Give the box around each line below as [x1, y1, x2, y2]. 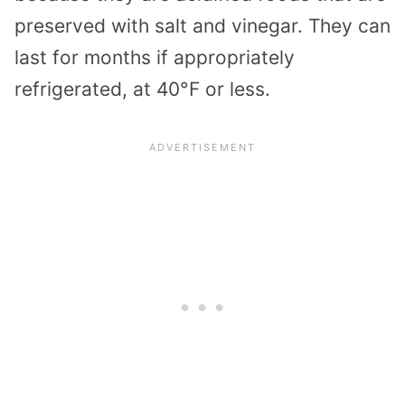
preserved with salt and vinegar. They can [14, 14, 391, 37]
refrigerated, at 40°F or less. [14, 77, 270, 100]
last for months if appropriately [14, 45, 295, 69]
